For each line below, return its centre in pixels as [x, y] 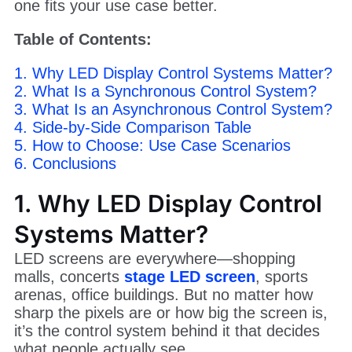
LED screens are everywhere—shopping [154, 259]
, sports [281, 277]
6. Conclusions [65, 164]
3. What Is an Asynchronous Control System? [173, 110]
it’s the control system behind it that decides [167, 331]
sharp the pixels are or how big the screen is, [170, 313]
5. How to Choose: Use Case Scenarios [152, 146]
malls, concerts [69, 277]
